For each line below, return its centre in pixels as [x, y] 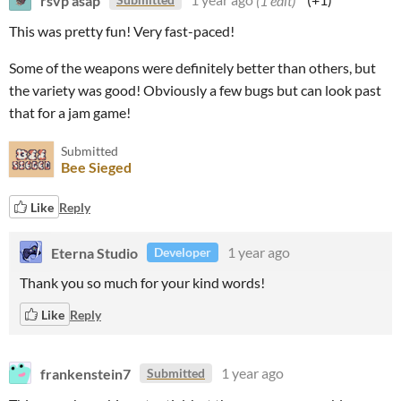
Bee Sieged [96, 167]
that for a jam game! [70, 112]
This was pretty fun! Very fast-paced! [123, 31]
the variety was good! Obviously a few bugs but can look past [195, 90]
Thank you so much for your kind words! [142, 282]
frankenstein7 [85, 373]
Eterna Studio [94, 252]
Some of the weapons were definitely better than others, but [192, 68]
